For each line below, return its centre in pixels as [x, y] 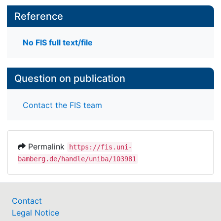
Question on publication [70, 79]
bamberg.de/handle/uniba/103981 [77, 159]
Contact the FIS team [62, 105]
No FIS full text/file [58, 43]
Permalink [46, 146]
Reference [39, 16]
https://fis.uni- [101, 147]
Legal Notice [36, 212]
